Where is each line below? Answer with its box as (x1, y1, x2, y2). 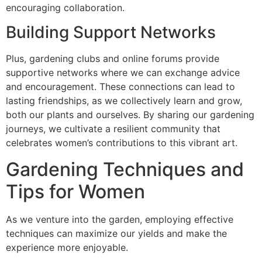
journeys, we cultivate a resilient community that (6, 123, 220, 135)
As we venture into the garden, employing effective (6, 213, 233, 225)
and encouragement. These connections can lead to (6, 81, 235, 93)
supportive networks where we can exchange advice (6, 67, 240, 79)
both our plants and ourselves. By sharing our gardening (6, 109, 254, 121)
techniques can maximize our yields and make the (6, 227, 227, 239)
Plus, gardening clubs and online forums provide (6, 53, 219, 65)
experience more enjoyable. (6, 241, 128, 253)
